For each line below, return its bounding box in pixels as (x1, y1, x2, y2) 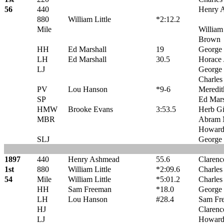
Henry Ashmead (68, 155, 119, 163)
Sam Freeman (68, 185, 111, 193)
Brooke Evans (68, 105, 113, 113)
